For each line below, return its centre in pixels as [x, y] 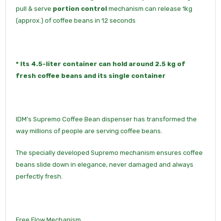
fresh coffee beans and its [62, 75]
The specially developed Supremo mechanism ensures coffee [109, 152]
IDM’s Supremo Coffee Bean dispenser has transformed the [106, 119]
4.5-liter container [64, 64]
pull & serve [34, 8]
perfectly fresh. [40, 176]
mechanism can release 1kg [150, 8]
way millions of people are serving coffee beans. [89, 131]
